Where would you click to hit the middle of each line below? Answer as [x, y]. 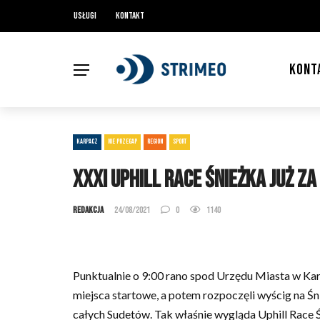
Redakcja [88, 210]
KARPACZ [87, 141]
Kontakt [130, 16]
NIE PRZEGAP [122, 141]
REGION [155, 141]
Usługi [85, 16]
